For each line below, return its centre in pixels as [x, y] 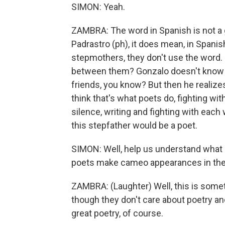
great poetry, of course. [117, 213]
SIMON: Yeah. [98, 7]
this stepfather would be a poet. [134, 125]
